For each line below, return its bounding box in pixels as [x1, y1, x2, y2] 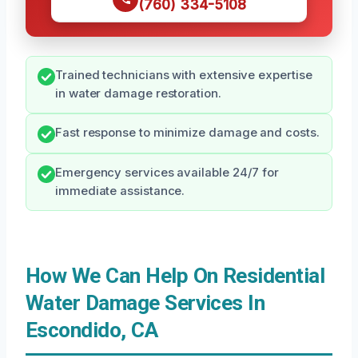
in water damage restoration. [55, 86, 221, 101]
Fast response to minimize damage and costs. [55, 125, 320, 141]
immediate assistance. [55, 184, 185, 199]
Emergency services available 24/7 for [55, 165, 280, 181]
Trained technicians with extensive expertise [55, 68, 312, 83]
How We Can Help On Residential [26, 264, 325, 288]
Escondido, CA [26, 318, 158, 343]
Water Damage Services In [26, 291, 265, 316]
